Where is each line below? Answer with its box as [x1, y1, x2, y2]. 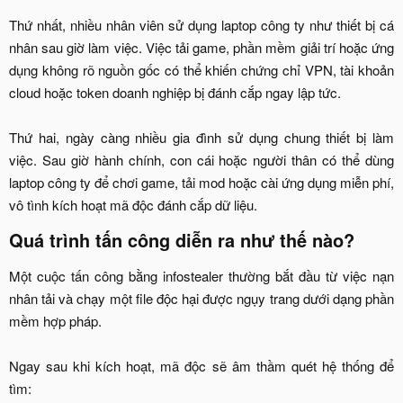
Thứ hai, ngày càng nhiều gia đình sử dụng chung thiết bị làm [9, 128, 394, 148]
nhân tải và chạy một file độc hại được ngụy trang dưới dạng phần [9, 289, 394, 309]
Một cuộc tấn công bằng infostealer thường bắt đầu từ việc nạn [9, 266, 394, 286]
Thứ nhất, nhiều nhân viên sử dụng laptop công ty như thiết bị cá [9, 15, 394, 35]
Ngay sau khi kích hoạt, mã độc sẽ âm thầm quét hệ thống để [9, 356, 394, 376]
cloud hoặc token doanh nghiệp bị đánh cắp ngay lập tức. [9, 83, 341, 103]
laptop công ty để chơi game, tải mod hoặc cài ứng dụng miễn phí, [9, 173, 394, 193]
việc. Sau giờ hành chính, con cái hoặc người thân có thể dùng [9, 150, 394, 170]
